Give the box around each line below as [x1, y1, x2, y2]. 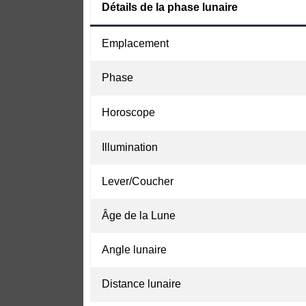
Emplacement [102, 38, 169, 50]
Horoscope [102, 107, 155, 119]
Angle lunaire [102, 244, 167, 256]
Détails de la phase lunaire [102, 1, 238, 14]
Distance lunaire [102, 278, 181, 290]
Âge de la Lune [102, 210, 176, 222]
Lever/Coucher [102, 176, 173, 188]
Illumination [102, 141, 158, 154]
